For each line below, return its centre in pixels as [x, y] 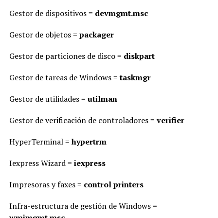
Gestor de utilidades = [48, 99]
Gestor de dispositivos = [52, 13]
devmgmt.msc [121, 13]
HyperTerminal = [40, 142]
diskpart [139, 56]
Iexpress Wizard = [41, 163]
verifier [170, 120]
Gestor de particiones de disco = [66, 56]
